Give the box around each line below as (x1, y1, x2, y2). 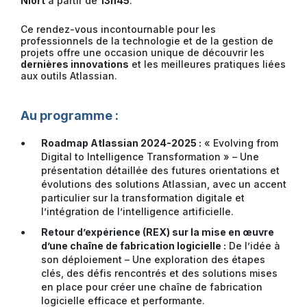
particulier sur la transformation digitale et (41, 192, 245, 204)
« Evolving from (201, 137, 278, 149)
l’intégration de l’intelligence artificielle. (41, 206, 234, 218)
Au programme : (21, 108, 119, 123)
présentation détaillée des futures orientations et (41, 164, 280, 177)
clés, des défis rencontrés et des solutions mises (41, 267, 278, 280)
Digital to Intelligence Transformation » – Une (41, 151, 259, 163)
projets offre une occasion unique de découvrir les (21, 47, 265, 59)
